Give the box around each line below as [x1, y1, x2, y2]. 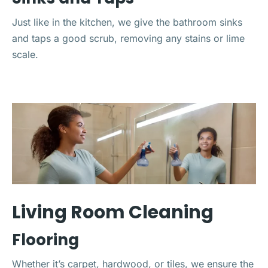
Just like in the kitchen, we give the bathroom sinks [12, 16, 242, 28]
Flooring [12, 229, 79, 251]
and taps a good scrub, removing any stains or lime [12, 32, 245, 44]
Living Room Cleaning [12, 199, 214, 225]
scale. [12, 48, 38, 60]
